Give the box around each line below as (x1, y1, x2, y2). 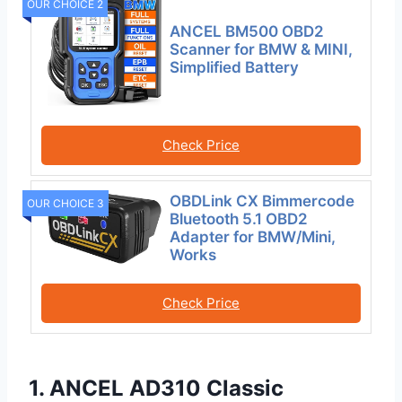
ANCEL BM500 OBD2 (170, 22, 325, 40)
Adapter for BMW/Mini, (170, 227, 336, 246)
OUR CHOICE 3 (27, 196, 104, 210)
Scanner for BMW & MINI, (170, 39, 354, 58)
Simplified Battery (170, 57, 300, 76)
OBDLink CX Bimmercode (170, 191, 355, 210)
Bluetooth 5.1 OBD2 (170, 209, 309, 228)
